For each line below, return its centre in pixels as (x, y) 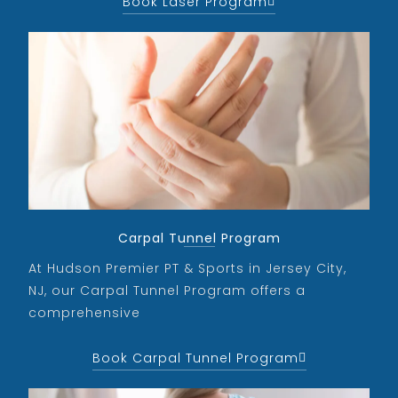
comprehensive (87, 312)
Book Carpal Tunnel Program (195, 358)
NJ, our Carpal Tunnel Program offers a (167, 290)
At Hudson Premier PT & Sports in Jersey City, (188, 268)
